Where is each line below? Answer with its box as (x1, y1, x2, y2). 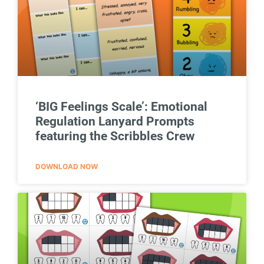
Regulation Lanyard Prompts (35, 114, 194, 128)
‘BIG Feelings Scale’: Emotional (35, 99, 207, 114)
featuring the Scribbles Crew (35, 128, 194, 143)
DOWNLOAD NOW (35, 161, 98, 171)
